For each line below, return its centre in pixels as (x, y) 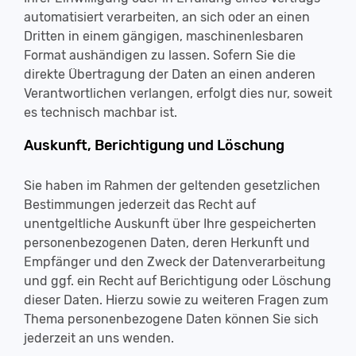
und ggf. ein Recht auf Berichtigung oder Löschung (178, 281)
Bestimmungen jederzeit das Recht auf (140, 205)
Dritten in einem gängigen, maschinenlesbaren (164, 36)
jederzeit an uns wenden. (99, 338)
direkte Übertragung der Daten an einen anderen (170, 74)
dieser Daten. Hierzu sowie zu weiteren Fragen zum (176, 300)
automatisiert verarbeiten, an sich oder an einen (167, 17)
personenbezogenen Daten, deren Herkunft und (167, 243)
